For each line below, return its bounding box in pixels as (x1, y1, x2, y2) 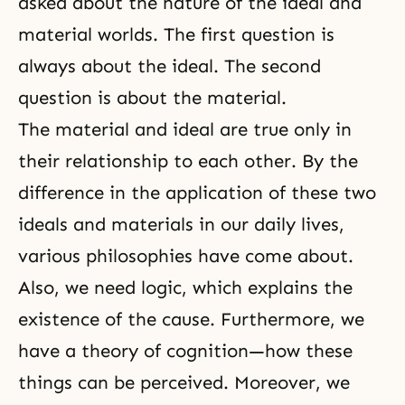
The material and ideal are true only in (18, 118, 352, 140)
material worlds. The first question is (18, 24, 334, 45)
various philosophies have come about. (18, 245, 353, 267)
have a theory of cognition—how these (18, 340, 353, 362)
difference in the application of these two (18, 182, 376, 203)
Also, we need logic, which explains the (18, 277, 353, 298)
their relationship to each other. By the (18, 150, 358, 172)
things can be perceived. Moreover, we (18, 372, 350, 393)
